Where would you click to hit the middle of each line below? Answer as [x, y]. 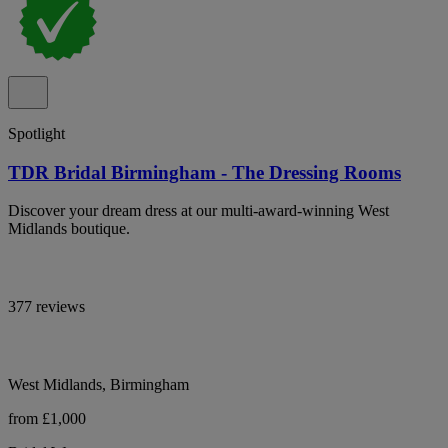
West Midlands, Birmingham [98, 385]
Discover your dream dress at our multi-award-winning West [198, 211]
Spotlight [36, 133]
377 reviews [46, 307]
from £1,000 [47, 419]
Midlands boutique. [69, 229]
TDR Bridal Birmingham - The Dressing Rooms [204, 172]
